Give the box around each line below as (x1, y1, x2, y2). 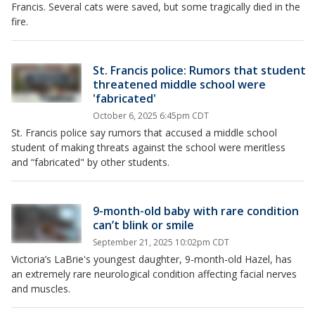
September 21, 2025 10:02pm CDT (93, 236, 229, 248)
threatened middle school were (93, 77, 266, 92)
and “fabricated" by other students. (11, 155, 169, 169)
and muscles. (11, 282, 70, 295)
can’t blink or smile (93, 217, 194, 233)
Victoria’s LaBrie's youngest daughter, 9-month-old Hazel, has (11, 252, 292, 266)
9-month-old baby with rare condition (93, 203, 299, 219)
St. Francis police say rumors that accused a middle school (11, 126, 277, 139)
